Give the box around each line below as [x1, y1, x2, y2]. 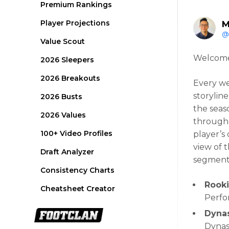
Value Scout [40, 37, 85, 46]
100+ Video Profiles [40, 129, 113, 138]
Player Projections [40, 18, 110, 28]
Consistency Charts [40, 166, 115, 175]
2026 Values [40, 110, 86, 120]
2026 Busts [40, 92, 83, 101]
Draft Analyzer [40, 147, 95, 156]
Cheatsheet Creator [40, 184, 116, 193]
